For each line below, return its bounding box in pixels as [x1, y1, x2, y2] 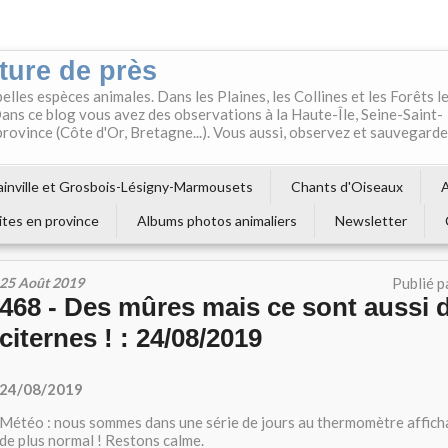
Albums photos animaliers [137, 212, 297, 229]
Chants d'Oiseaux [291, 178, 403, 195]
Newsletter [335, 212, 407, 229]
